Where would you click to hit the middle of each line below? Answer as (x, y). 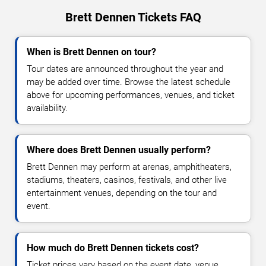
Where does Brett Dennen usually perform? (119, 150)
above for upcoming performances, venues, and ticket (131, 95)
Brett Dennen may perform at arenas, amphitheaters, (129, 167)
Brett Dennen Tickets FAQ (133, 18)
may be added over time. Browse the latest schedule (129, 82)
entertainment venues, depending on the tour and (122, 193)
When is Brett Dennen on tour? (91, 52)
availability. (47, 108)
